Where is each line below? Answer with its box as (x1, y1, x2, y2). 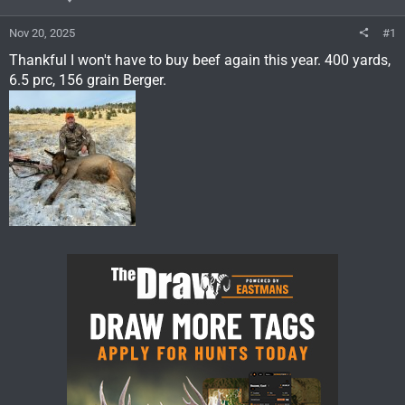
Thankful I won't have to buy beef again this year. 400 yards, (9, 51, 391, 69)
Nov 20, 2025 (9, 25, 75, 40)
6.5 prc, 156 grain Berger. (9, 71, 166, 89)
